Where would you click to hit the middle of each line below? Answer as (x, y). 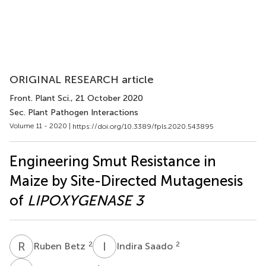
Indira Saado (146, 246)
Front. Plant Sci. (40, 98)
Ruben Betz (61, 246)
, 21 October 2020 (107, 98)
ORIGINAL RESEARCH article (82, 80)
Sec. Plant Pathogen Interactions (74, 113)
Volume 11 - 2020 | (41, 126)
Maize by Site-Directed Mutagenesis (126, 180)
